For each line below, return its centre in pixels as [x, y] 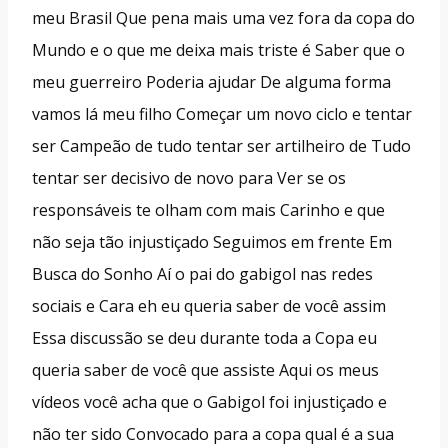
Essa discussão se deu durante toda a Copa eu [204, 337]
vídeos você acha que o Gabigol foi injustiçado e [209, 401]
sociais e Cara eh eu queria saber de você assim [209, 305]
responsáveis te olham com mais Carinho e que [208, 209]
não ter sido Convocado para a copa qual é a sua [213, 433]
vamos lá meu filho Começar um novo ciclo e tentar [222, 113]
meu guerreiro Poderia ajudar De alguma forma [211, 81]
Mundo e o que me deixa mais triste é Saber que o [218, 49]
